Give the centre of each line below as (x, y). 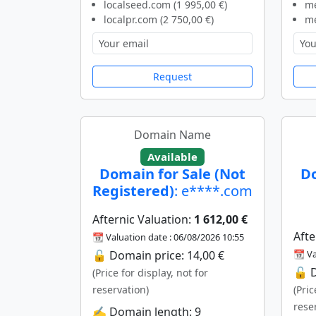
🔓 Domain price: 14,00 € (158, 256)
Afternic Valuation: (143, 220)
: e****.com (213, 191)
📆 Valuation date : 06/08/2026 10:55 (168, 237)
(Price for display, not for (150, 273)
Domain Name (172, 134)
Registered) (133, 191)
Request (172, 76)
